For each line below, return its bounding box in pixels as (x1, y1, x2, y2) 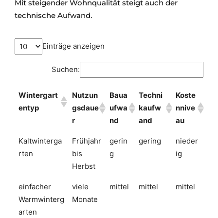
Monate (72, 194, 98, 204)
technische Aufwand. (15, 11, 92, 20)
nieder (176, 136, 198, 145)
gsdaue (72, 103, 99, 112)
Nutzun (72, 90, 98, 100)
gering (139, 136, 161, 145)
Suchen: (52, 65, 80, 74)
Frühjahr (72, 136, 101, 145)
